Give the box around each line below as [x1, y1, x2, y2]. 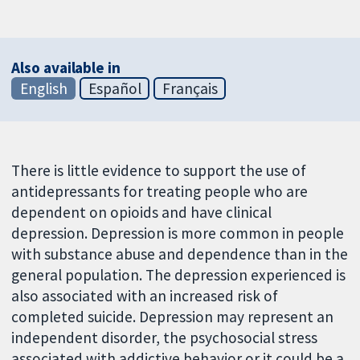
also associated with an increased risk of [11, 285, 279, 305]
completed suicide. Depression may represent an [11, 306, 334, 326]
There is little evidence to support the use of [11, 160, 307, 180]
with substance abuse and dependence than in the [11, 243, 349, 264]
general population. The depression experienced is [11, 264, 346, 284]
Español [88, 78, 141, 98]
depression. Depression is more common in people [11, 223, 345, 243]
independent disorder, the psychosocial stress [11, 327, 318, 347]
